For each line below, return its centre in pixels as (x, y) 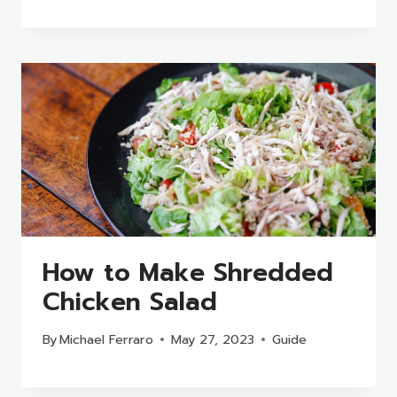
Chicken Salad (130, 302)
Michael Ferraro (107, 339)
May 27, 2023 (213, 339)
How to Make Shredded (188, 273)
